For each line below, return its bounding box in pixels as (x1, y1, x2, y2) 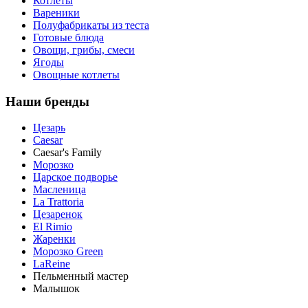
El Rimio (33, 221, 72, 233)
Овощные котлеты (33, 68, 120, 80)
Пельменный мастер (33, 270, 129, 283)
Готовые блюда (33, 31, 104, 43)
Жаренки (33, 233, 76, 245)
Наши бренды (5, 93, 89, 109)
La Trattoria (33, 196, 84, 208)
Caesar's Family (33, 146, 102, 159)
